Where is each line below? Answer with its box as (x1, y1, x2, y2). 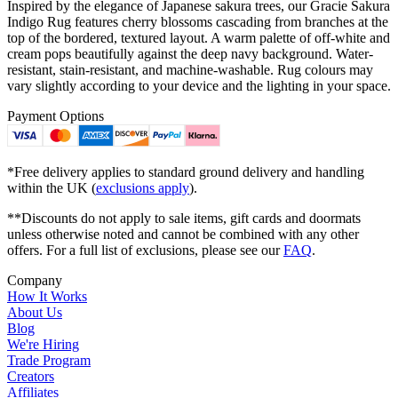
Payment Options (7, 107, 104, 123)
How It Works (7, 288, 87, 304)
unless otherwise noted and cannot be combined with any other (7, 226, 359, 242)
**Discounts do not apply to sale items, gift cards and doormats (7, 210, 361, 226)
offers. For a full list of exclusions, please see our (7, 242, 283, 258)
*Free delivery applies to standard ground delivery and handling (7, 163, 364, 179)
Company (7, 272, 62, 288)
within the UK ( (7, 179, 96, 195)
